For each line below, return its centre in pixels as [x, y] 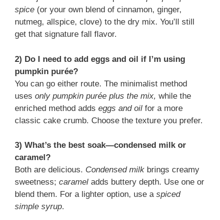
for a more [163, 108]
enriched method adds [56, 108]
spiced [168, 194]
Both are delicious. [50, 170]
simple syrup [38, 207]
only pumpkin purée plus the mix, [96, 96]
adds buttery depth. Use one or [146, 182]
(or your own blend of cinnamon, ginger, [108, 10]
